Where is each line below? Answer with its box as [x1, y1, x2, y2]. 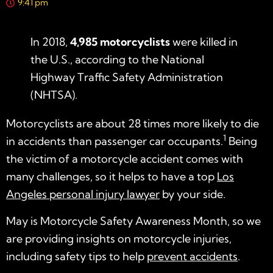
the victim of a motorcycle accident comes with [6, 152, 243, 166]
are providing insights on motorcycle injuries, [6, 231, 232, 246]
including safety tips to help [6, 249, 147, 263]
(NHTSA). [30, 88, 77, 102]
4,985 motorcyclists [70, 35, 170, 49]
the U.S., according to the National [30, 52, 204, 67]
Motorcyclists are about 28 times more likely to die [6, 116, 259, 131]
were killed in [170, 35, 238, 49]
